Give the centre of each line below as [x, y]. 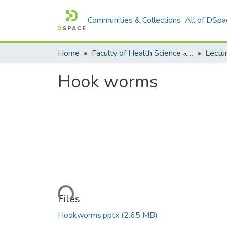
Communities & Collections [135, 20]
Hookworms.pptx [89, 215]
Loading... [56, 193]
